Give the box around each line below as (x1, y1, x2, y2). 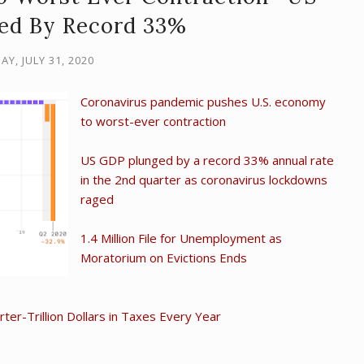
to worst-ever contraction (80, 113, 226, 129)
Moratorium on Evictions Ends (80, 249, 247, 266)
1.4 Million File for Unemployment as (80, 230, 282, 246)
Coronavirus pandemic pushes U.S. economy (80, 93, 326, 110)
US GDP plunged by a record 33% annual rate (80, 152, 334, 168)
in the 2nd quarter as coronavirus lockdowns (80, 171, 327, 188)
